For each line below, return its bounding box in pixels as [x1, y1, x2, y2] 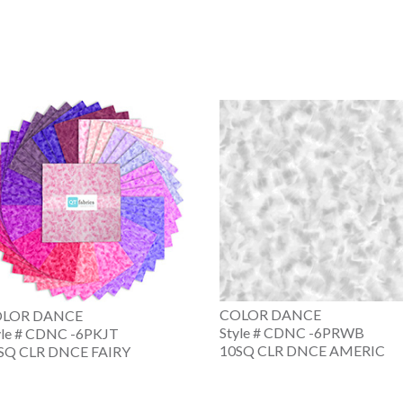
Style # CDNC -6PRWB [219, 324, 364, 342]
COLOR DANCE [219, 306, 321, 324]
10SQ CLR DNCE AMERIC [219, 342, 385, 360]
